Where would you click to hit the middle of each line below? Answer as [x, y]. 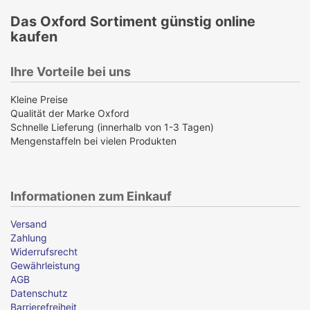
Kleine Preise [39, 99]
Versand [29, 224]
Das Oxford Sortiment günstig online [133, 21]
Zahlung [29, 237]
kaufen [34, 36]
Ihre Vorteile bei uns [71, 71]
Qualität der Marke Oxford [70, 113]
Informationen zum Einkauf [91, 196]
